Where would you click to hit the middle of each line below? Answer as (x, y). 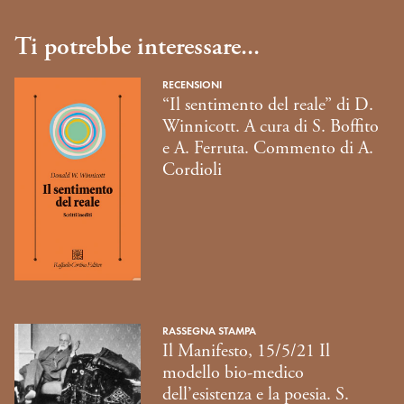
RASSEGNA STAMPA (209, 331)
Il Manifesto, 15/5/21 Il (246, 352)
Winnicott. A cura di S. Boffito (271, 127)
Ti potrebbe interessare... (137, 47)
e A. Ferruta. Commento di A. (268, 149)
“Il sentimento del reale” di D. (268, 106)
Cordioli (192, 170)
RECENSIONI (192, 85)
